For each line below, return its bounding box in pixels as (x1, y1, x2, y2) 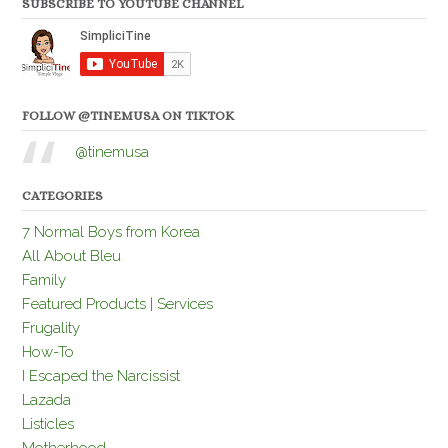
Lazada (22, 391, 71, 410)
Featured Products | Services (22, 295, 213, 314)
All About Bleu (22, 247, 121, 266)
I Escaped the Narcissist (22, 367, 180, 386)
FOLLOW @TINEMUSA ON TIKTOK (22, 108, 234, 124)
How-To (22, 343, 74, 362)
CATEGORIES (22, 188, 103, 204)
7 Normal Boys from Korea (22, 223, 200, 242)
